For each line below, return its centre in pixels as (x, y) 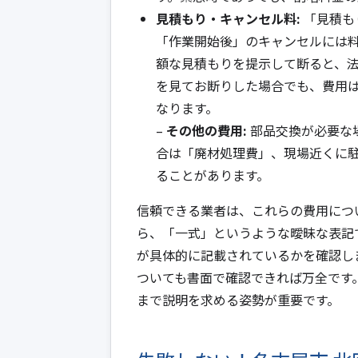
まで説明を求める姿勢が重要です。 (238, 299)
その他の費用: (207, 130)
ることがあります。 (213, 175)
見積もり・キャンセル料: (228, 18)
